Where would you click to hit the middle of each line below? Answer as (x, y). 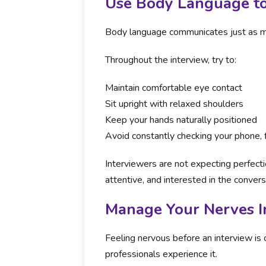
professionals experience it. (161, 254)
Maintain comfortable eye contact (174, 88)
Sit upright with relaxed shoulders (174, 104)
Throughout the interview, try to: (171, 60)
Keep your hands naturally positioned (181, 120)
